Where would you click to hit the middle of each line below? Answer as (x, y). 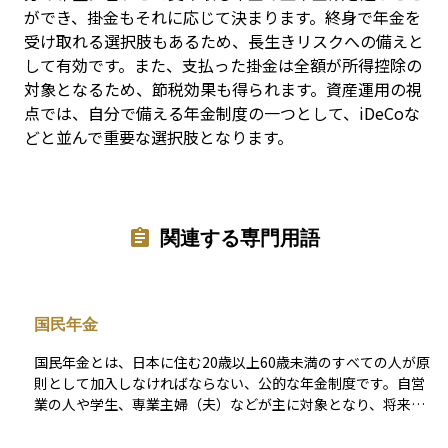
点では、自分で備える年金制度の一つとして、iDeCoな (222, 113)
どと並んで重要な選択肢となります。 (158, 137)
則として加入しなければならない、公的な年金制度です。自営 (229, 383)
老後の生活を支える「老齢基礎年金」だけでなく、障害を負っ (230, 425)
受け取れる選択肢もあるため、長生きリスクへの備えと (224, 41)
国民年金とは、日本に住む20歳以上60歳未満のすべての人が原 (232, 362)
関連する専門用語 (240, 237)
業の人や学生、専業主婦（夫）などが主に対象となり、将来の (229, 404)
